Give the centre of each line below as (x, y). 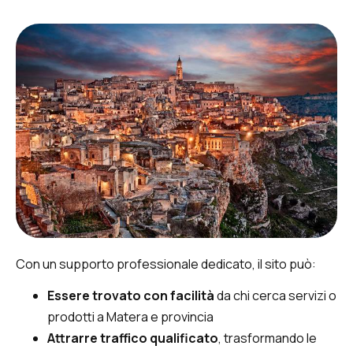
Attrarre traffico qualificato (133, 338)
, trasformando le (268, 338)
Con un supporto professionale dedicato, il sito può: (166, 264)
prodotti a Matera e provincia (130, 316)
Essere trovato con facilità (131, 295)
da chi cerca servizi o (275, 295)
